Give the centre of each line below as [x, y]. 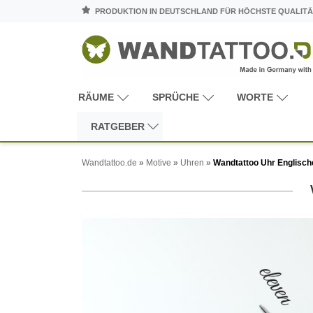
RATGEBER [118, 126]
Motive [159, 162]
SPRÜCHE [175, 97]
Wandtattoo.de [109, 162]
